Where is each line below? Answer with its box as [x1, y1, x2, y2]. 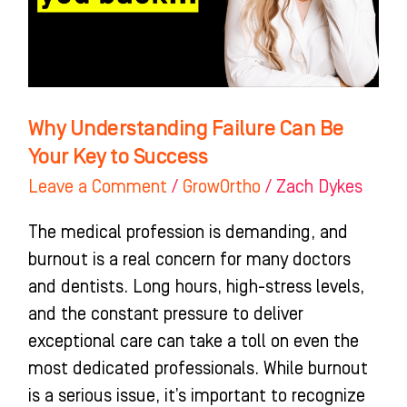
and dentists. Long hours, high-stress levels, [27, 277, 364, 298]
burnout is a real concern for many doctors [27, 250, 351, 271]
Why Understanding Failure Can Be [27, 115, 344, 141]
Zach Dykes [275, 177, 362, 198]
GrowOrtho [182, 177, 261, 198]
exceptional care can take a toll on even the [27, 332, 359, 352]
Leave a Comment [27, 177, 167, 198]
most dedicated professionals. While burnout [27, 359, 368, 380]
